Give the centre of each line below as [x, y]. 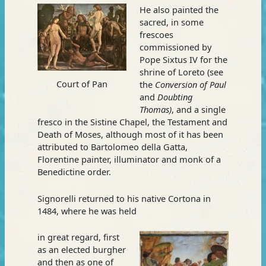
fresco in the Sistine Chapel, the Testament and [132, 122]
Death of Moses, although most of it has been [130, 134]
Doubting [175, 97]
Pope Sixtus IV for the [183, 60]
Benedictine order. [74, 172]
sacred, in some [171, 22]
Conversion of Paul [190, 85]
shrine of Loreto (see [181, 72]
